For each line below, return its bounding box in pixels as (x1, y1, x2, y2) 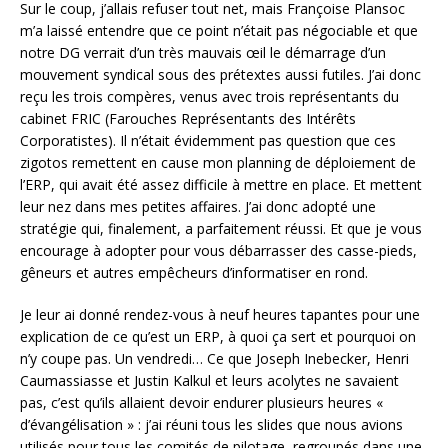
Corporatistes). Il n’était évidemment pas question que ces (20, 130, 396, 150)
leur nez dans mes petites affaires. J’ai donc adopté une (20, 196, 376, 216)
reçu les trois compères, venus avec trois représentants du (20, 86, 399, 106)
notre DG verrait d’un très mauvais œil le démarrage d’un (20, 42, 386, 62)
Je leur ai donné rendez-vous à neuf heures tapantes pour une (20, 304, 420, 324)
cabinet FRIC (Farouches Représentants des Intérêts (20, 108, 356, 128)
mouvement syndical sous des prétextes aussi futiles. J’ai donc (20, 64, 421, 84)
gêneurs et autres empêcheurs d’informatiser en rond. (20, 262, 368, 282)
